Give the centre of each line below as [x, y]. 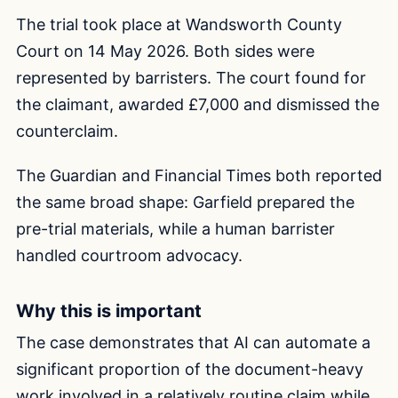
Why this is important [109, 311]
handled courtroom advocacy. [129, 256]
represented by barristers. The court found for [191, 78]
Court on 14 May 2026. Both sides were [165, 52]
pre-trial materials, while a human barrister [175, 229]
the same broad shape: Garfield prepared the [185, 203]
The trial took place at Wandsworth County [179, 25]
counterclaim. [67, 131]
